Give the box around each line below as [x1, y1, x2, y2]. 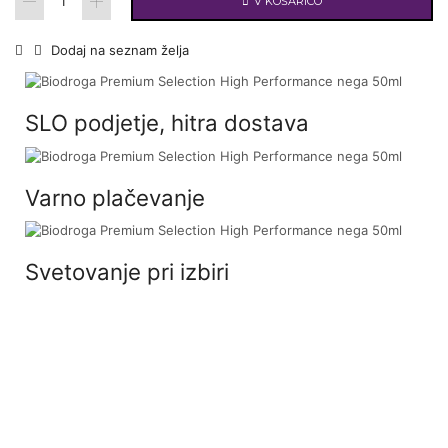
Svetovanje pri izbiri [25, 258, 229, 286]
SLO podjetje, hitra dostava [25, 109, 309, 137]
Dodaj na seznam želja [51, 41, 189, 58]
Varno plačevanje [25, 183, 205, 211]
